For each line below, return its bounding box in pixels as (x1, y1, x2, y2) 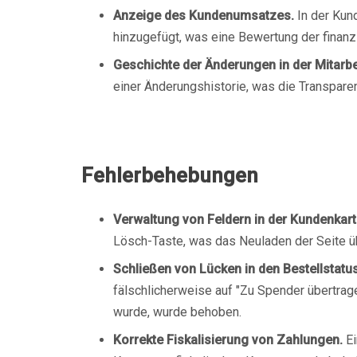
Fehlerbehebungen (81, 163, 258, 187)
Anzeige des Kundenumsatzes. (113, 8, 294, 23)
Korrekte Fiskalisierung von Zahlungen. (113, 332, 343, 347)
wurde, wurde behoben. (113, 304, 241, 320)
